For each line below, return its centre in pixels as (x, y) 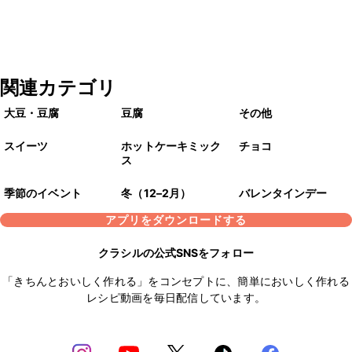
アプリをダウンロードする (176, 220)
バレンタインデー (283, 193)
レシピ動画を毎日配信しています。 (176, 298)
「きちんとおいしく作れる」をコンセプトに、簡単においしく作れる (176, 281)
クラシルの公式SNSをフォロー (176, 253)
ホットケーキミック (171, 146)
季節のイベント (43, 193)
